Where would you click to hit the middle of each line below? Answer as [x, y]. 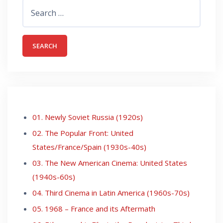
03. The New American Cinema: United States [110, 163]
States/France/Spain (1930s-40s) [89, 147]
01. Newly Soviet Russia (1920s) [88, 117]
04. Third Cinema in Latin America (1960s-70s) [111, 192]
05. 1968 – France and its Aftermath [94, 208]
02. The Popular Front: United [83, 133]
